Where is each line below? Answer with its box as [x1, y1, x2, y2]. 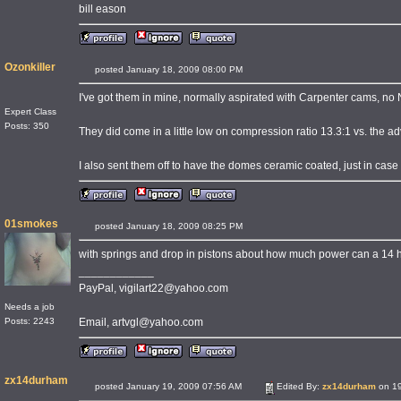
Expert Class [4, 107, 56, 116]
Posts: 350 [4, 121, 49, 131]
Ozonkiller [4, 61, 55, 73]
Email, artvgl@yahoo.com [79, 316, 203, 328]
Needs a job [4, 302, 55, 312]
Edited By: [277, 381, 322, 391]
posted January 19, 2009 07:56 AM [92, 381, 263, 391]
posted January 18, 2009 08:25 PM [92, 221, 264, 231]
